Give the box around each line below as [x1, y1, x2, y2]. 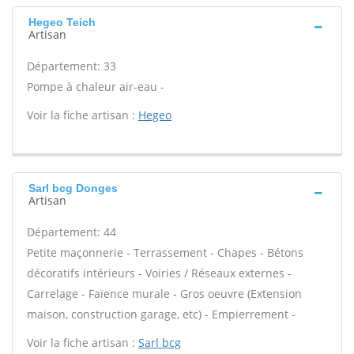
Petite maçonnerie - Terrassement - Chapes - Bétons [27, 245, 303, 260]
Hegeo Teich [28, 16, 96, 28]
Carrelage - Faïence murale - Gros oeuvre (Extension [27, 286, 302, 301]
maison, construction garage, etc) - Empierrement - [27, 307, 296, 322]
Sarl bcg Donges [28, 182, 118, 194]
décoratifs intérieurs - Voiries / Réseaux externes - [27, 265, 292, 281]
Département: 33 [27, 58, 116, 73]
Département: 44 [27, 224, 116, 239]
